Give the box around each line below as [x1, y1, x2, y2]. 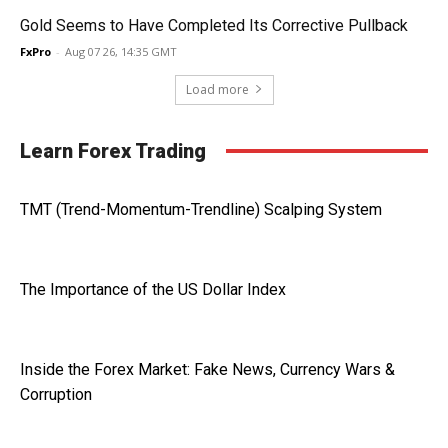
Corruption [20, 384, 92, 404]
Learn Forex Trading [20, 138, 206, 163]
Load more [185, 80, 249, 98]
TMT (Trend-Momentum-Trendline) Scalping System [20, 199, 382, 219]
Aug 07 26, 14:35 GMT [65, 43, 177, 59]
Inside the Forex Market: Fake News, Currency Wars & [20, 359, 395, 379]
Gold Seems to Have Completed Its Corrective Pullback [20, 15, 408, 35]
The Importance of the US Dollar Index [20, 279, 286, 299]
